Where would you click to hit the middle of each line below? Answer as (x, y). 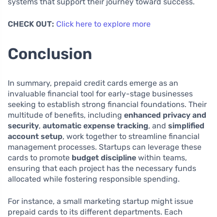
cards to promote (40, 158)
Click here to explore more (103, 24)
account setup (35, 137)
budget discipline (104, 158)
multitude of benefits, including (66, 115)
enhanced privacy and (165, 115)
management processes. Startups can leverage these (105, 147)
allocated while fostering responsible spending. (94, 179)
